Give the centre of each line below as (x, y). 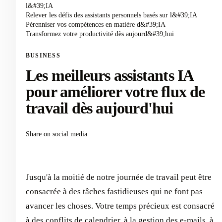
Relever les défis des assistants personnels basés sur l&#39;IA (111, 15)
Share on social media (56, 134)
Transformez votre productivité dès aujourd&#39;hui (100, 34)
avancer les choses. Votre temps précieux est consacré (120, 206)
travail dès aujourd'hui (100, 108)
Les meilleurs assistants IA (110, 75)
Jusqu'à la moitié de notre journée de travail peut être (119, 177)
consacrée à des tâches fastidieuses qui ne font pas (114, 192)
